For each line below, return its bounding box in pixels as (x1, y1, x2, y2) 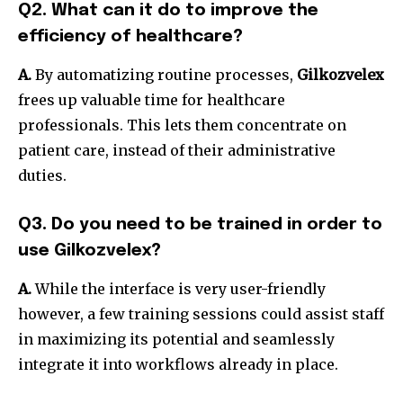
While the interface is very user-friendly (31, 280, 326, 299)
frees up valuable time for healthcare (18, 91, 285, 110)
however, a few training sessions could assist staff (18, 305, 384, 324)
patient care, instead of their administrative (18, 141, 336, 160)
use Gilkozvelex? (18, 242, 161, 260)
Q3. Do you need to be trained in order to (18, 216, 382, 234)
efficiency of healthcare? (18, 28, 243, 46)
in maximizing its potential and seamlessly (18, 330, 335, 349)
